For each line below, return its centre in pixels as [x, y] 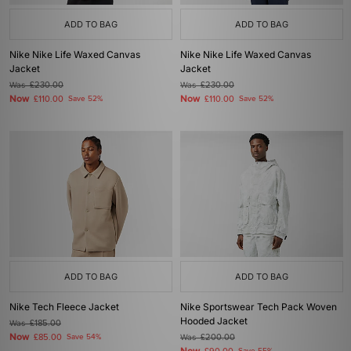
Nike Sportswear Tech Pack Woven [259, 307]
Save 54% [84, 337]
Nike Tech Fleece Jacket [64, 307]
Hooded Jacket [214, 321]
